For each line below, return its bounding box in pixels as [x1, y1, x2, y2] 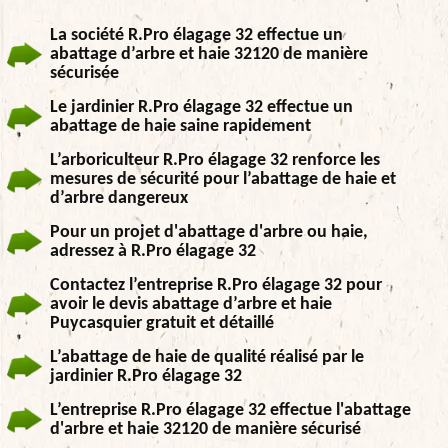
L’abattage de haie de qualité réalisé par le [50, 348, 364, 367]
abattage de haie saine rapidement [50, 117, 311, 136]
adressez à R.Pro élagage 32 [50, 242, 256, 261]
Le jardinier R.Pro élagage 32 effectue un [50, 98, 353, 117]
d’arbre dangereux [50, 189, 188, 208]
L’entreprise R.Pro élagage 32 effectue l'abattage [50, 401, 411, 420]
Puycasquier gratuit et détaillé [50, 314, 274, 333]
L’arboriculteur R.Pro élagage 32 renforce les [50, 151, 380, 170]
